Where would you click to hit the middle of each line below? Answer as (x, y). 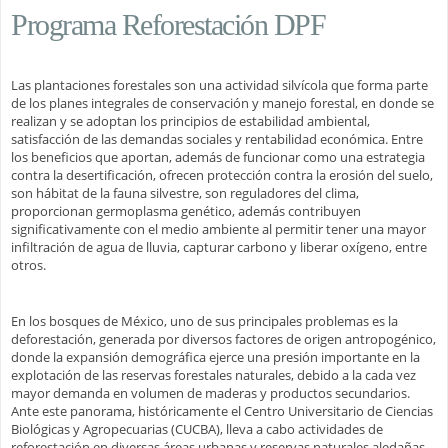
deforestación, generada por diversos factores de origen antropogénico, (223, 338)
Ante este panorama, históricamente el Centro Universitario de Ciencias (222, 410)
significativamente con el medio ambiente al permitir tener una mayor (218, 228)
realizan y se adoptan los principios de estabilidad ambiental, (190, 120)
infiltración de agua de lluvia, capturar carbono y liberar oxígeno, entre (219, 246)
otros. (28, 264)
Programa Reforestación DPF (168, 24)
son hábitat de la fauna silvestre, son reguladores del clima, (185, 192)
